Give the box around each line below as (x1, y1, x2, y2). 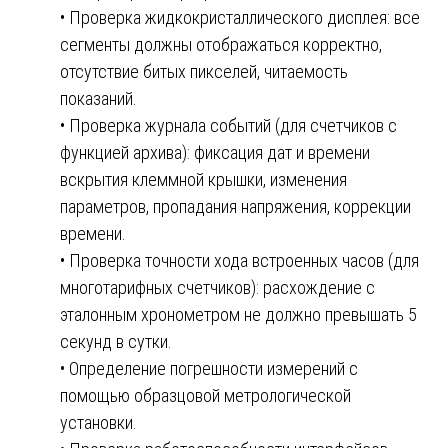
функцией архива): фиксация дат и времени (60, 141, 370, 163)
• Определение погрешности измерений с (60, 357, 358, 379)
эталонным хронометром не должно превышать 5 (60, 303, 417, 325)
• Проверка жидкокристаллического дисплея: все (60, 6, 420, 28)
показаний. (60, 87, 137, 109)
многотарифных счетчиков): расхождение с (60, 276, 375, 298)
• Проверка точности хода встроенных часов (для (60, 249, 419, 271)
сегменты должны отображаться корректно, (60, 33, 382, 55)
